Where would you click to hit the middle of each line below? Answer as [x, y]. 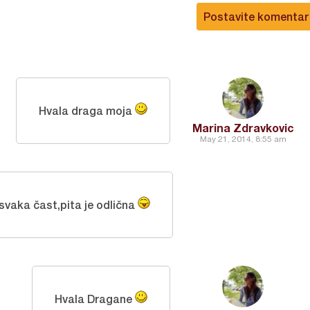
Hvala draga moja [87, 110]
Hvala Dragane [95, 299]
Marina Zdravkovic [243, 128]
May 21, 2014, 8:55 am [243, 139]
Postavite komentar [256, 16]
